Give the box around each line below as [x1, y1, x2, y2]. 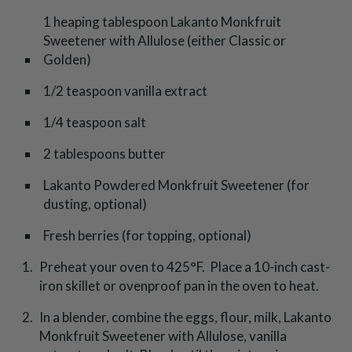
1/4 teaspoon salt [43, 113, 148, 130]
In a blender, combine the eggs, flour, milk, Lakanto [39, 308, 332, 325]
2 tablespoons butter [43, 145, 168, 162]
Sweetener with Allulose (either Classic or [43, 31, 286, 49]
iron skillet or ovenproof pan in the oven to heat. [39, 277, 319, 294]
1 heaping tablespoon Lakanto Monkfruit [43, 13, 281, 30]
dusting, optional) [43, 195, 149, 212]
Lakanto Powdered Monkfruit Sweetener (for [43, 176, 310, 193]
